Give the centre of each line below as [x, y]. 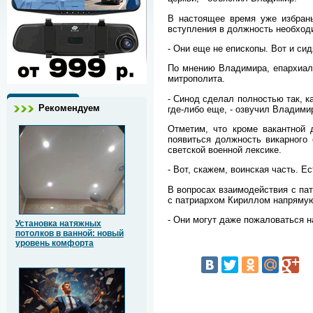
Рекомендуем [69, 108]
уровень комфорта [54, 243]
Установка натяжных [58, 224]
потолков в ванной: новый [70, 234]
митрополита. [196, 79]
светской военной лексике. [225, 150]
